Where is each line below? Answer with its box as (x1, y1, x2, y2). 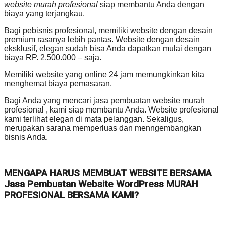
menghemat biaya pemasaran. (4, 79, 112, 88)
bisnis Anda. (4, 132, 48, 141)
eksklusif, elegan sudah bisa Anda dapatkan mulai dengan (4, 44, 211, 53)
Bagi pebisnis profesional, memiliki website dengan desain (4, 26, 213, 35)
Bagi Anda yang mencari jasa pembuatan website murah (4, 96, 205, 105)
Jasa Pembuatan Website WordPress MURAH (4, 179, 198, 190)
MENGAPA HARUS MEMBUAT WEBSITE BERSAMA (4, 168, 212, 179)
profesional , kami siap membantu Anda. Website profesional (4, 105, 219, 114)
